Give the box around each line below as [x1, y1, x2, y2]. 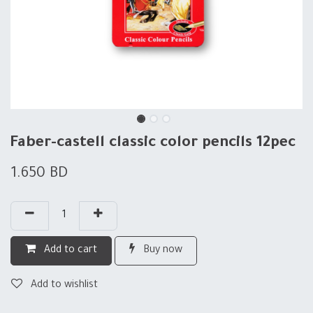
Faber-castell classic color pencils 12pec [10, 136, 296, 152]
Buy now [140, 245, 182, 256]
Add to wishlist [31, 280, 98, 291]
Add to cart [41, 245, 97, 256]
